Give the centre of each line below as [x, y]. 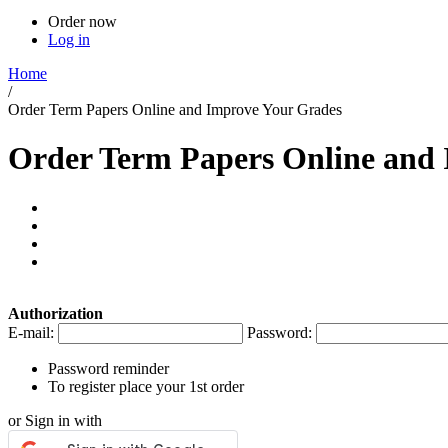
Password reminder [108, 368]
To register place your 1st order [146, 386]
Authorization [55, 313]
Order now [82, 21]
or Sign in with [55, 420]
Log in [69, 39]
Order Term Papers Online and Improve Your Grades [175, 109]
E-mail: [31, 332]
